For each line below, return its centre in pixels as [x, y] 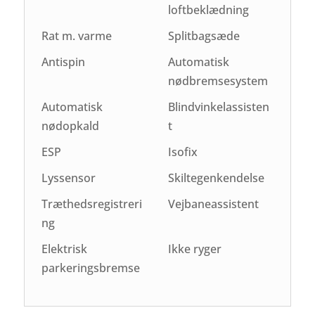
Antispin [64, 62]
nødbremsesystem [218, 81]
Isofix [182, 152]
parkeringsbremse [91, 268]
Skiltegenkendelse [216, 178]
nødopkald [71, 126]
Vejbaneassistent [213, 204]
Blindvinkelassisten [218, 107]
